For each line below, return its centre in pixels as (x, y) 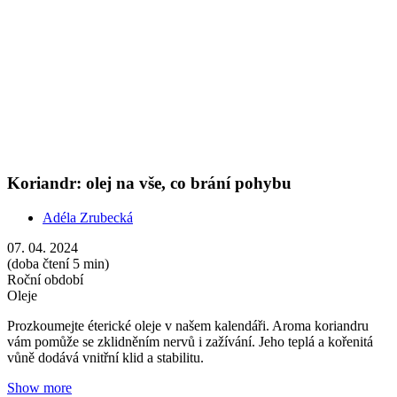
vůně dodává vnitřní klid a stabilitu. (105, 33)
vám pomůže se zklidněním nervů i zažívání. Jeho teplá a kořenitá (190, 17)
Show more (39, 63)
